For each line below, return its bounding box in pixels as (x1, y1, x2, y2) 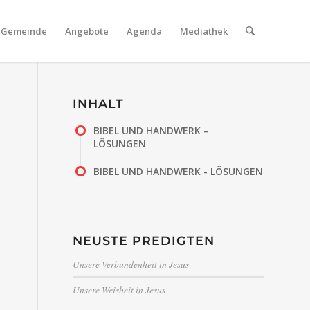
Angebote (64, 25, 109, 37)
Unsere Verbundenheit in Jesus (73, 257, 190, 271)
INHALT (73, 96, 125, 111)
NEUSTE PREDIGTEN (73, 233, 215, 248)
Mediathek (179, 25, 228, 37)
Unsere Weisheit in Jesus (73, 283, 166, 296)
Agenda (126, 25, 162, 37)
